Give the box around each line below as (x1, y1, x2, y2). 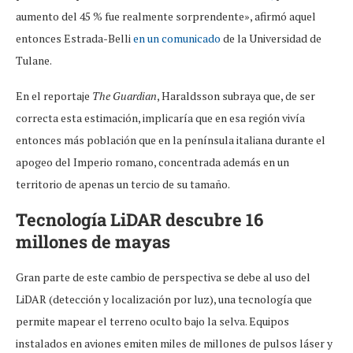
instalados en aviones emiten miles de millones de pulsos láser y (16, 336, 333, 351)
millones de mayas (16, 230, 170, 254)
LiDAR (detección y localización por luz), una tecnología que (16, 292, 312, 307)
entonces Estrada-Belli (16, 31, 133, 46)
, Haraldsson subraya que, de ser (157, 88, 315, 104)
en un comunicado (133, 31, 221, 46)
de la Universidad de (221, 31, 321, 46)
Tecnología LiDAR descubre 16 (16, 208, 263, 232)
